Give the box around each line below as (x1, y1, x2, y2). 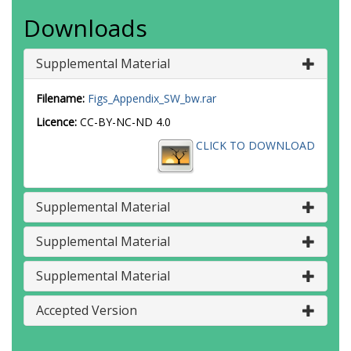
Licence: (36, 114, 80, 129)
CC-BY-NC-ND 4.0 (80, 114, 171, 129)
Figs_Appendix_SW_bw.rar (88, 91, 216, 106)
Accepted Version (36, 302, 137, 319)
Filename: (36, 91, 85, 106)
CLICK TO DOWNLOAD (196, 138, 315, 153)
